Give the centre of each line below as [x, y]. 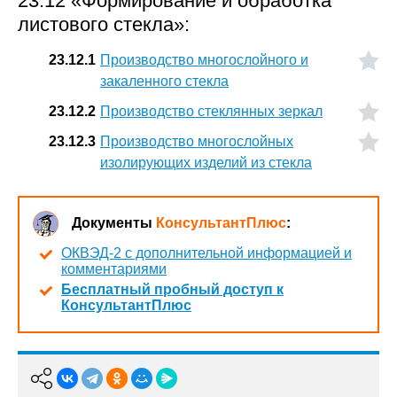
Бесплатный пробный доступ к [172, 289]
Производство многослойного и [204, 60]
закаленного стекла [164, 81]
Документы [114, 223]
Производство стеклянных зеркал [211, 111]
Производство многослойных [197, 141]
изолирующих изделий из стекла [206, 163]
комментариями [114, 269]
